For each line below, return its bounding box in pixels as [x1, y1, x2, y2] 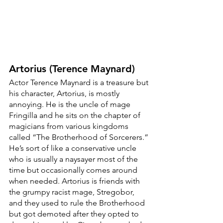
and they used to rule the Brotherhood [9, 198, 147, 208]
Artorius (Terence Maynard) [9, 62, 135, 75]
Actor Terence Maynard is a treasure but [9, 77, 150, 87]
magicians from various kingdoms [9, 121, 130, 131]
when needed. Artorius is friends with [9, 176, 142, 186]
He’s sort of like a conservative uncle [9, 143, 138, 153]
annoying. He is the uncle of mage [9, 99, 132, 109]
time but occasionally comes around [9, 165, 139, 175]
